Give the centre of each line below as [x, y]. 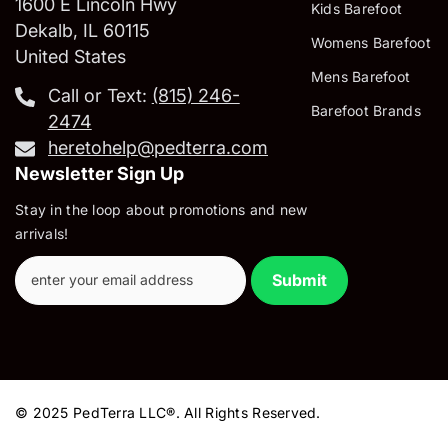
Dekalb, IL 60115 [82, 30]
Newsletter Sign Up [99, 173]
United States [70, 56]
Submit [300, 280]
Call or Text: [99, 95]
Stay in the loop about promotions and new [161, 209]
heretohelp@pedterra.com [158, 147]
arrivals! [42, 233]
